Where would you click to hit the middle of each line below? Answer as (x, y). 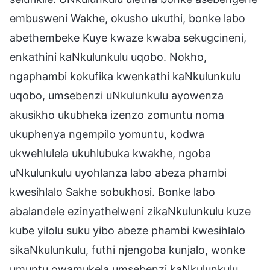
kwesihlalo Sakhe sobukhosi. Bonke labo (112, 192)
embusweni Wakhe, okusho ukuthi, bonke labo (127, 18)
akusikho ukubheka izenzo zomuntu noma (117, 115)
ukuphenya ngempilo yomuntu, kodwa (107, 134)
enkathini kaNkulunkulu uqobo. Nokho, (108, 57)
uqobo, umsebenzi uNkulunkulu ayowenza (117, 95)
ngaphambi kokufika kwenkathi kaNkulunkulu (125, 76)
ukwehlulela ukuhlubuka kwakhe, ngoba (110, 153)
